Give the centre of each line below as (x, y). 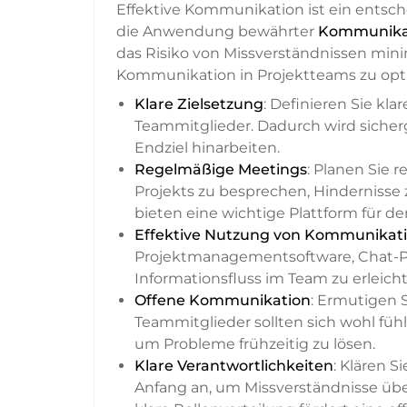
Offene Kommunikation (223, 301)
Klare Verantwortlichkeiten (234, 366)
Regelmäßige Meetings (221, 170)
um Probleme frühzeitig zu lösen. (255, 344)
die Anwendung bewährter (217, 32)
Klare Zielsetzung (199, 104)
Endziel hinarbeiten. (207, 148)
